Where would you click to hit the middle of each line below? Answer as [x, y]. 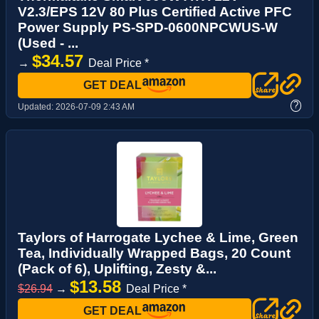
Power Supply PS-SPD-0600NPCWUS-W [148, 27]
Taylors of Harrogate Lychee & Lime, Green [158, 237]
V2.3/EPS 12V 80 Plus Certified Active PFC [155, 11]
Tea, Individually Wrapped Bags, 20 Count [154, 253]
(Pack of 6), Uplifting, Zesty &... [117, 268]
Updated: [37, 106]
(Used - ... [48, 43]
